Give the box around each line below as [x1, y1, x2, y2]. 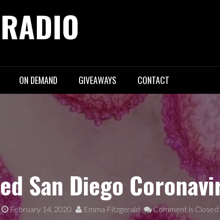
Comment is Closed [152, 204, 219, 214]
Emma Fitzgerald [82, 204, 140, 214]
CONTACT [137, 74, 169, 86]
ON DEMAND [19, 74, 57, 86]
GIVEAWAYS [79, 74, 116, 86]
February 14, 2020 [10, 204, 72, 214]
